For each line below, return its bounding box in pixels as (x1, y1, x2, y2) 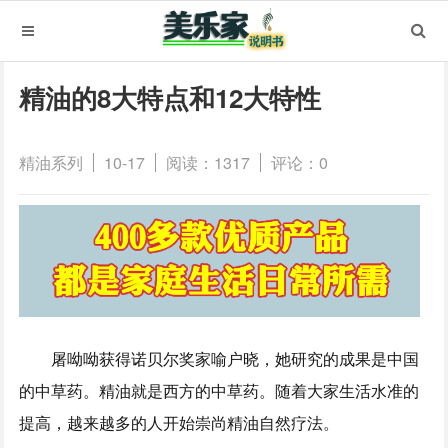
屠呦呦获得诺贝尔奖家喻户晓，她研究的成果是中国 (51, 346, 420, 370)
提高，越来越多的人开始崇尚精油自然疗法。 (19, 410, 340, 434)
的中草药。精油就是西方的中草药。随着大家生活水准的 (19, 378, 420, 402)
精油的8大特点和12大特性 (19, 79, 322, 116)
